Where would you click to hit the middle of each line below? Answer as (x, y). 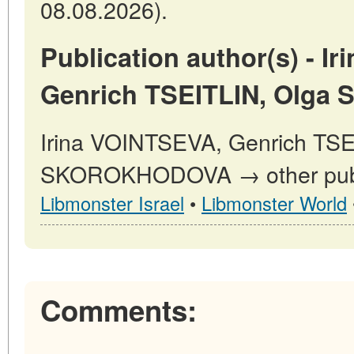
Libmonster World (274, 203)
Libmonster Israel (112, 203)
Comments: (119, 309)
